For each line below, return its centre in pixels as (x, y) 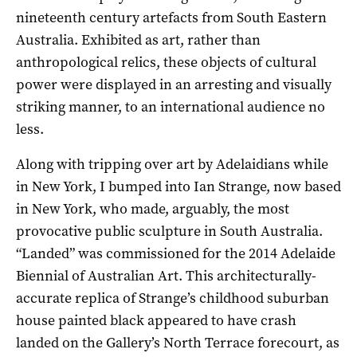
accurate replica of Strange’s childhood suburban (173, 298)
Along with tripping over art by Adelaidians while (172, 164)
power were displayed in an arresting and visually (174, 84)
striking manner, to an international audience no (171, 106)
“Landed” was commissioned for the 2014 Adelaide (176, 253)
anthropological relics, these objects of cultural (166, 62)
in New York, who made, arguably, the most (153, 208)
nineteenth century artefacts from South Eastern (171, 17)
